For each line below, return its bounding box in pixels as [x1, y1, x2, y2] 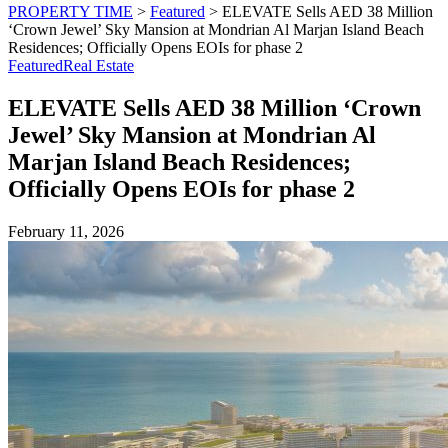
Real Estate [63, 57, 134, 74]
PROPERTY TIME [8, 3, 133, 20]
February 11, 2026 [8, 222, 124, 240]
